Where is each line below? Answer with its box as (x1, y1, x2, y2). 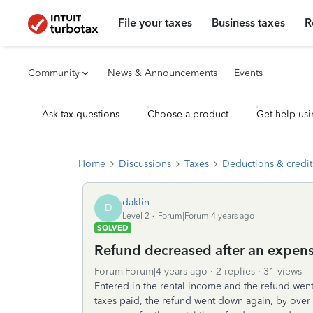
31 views (263, 265, 302, 277)
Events (234, 67, 263, 79)
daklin (122, 196, 150, 208)
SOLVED (97, 223, 129, 233)
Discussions (119, 158, 171, 170)
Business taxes (212, 16, 286, 29)
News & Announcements (108, 67, 217, 79)
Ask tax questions (42, 108, 119, 120)
